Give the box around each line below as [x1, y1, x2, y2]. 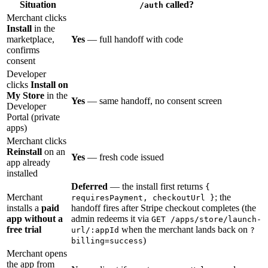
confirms [7, 45, 39, 56]
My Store [7, 90, 44, 101]
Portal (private [7, 112, 60, 123]
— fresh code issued [85, 152, 164, 163]
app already [7, 157, 50, 168]
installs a [7, 203, 41, 214]
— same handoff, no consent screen [85, 96, 222, 106]
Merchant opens [7, 248, 67, 259]
